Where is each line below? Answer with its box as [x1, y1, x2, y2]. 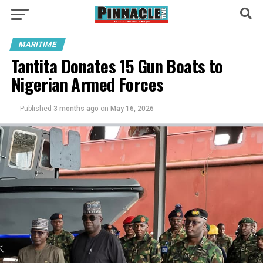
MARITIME [17, 40, 58, 49]
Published [19, 104, 52, 113]
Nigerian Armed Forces [11, 72, 164, 96]
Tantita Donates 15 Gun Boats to [11, 53, 223, 78]
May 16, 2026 [110, 104, 154, 113]
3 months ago [53, 104, 99, 113]
